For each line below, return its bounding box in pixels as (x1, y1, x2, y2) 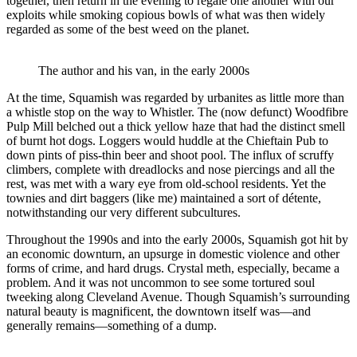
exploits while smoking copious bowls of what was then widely (6, 7, 325, 22)
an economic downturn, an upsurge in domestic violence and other (6, 246, 339, 261)
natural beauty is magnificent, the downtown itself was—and (6, 304, 311, 318)
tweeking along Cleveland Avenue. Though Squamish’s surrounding (6, 289, 350, 304)
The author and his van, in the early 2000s (38, 63, 249, 77)
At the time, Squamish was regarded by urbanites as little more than (6, 90, 344, 104)
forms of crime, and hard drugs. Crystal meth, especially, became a (6, 261, 339, 275)
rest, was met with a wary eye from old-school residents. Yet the (6, 176, 326, 190)
